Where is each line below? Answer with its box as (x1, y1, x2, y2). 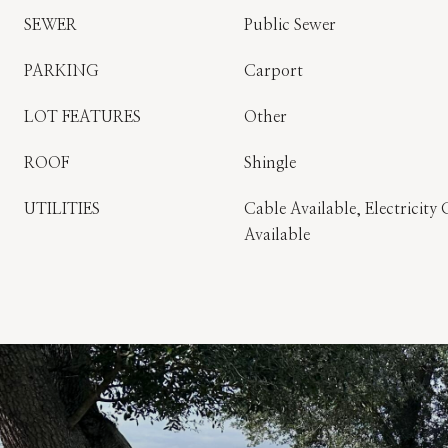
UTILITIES (24, 201, 100, 217)
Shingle (244, 155, 296, 171)
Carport (244, 63, 303, 79)
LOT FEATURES (24, 109, 141, 125)
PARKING (24, 63, 99, 79)
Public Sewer (244, 17, 336, 33)
